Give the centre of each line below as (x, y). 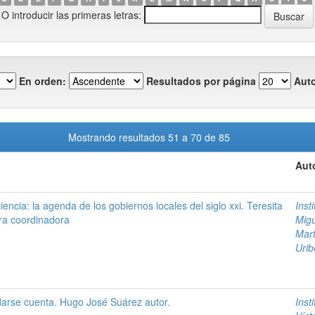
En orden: (43, 81)
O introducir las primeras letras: (71, 14)
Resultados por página (201, 81)
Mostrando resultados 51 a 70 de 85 (150, 137)
